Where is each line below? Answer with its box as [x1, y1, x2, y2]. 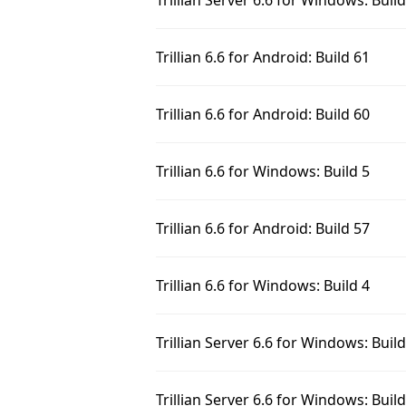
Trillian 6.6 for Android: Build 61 [156, 47, 370, 67]
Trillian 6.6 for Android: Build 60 [156, 104, 370, 124]
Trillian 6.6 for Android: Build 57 [156, 218, 370, 238]
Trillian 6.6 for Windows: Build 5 [156, 161, 370, 181]
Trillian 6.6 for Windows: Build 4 [156, 275, 370, 295]
